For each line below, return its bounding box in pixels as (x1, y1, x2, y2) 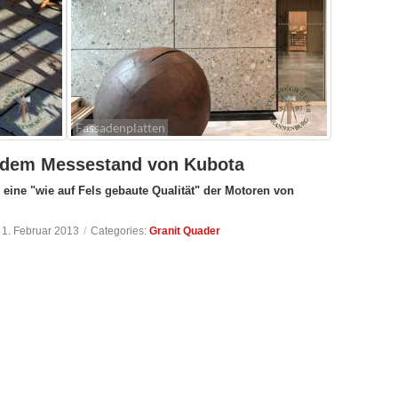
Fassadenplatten (75, 119, 165, 135)
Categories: (91, 224, 149, 237)
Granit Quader (149, 224, 220, 237)
